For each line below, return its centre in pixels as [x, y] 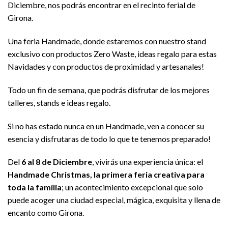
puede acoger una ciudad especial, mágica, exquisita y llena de [114, 200]
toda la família [35, 187]
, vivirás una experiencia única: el [148, 162]
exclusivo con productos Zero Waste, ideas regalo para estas [112, 53]
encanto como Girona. [46, 213]
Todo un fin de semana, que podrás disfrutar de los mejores [109, 90]
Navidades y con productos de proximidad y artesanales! [106, 66]
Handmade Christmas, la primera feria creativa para [106, 175]
